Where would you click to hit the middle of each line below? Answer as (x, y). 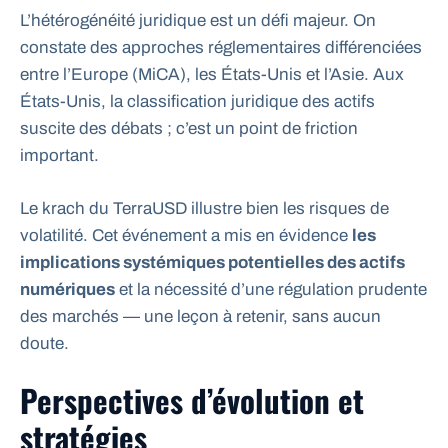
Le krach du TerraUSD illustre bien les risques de (204, 208)
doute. (44, 343)
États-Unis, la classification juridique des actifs (197, 102)
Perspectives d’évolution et (192, 400)
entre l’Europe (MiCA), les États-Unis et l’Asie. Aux (212, 75)
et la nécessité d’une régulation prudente (271, 289)
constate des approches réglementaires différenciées (221, 48)
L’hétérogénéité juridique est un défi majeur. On (198, 21)
